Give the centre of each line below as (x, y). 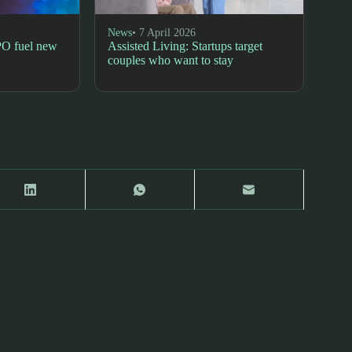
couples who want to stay (171, 60)
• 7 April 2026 (164, 32)
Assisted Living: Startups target (185, 46)
